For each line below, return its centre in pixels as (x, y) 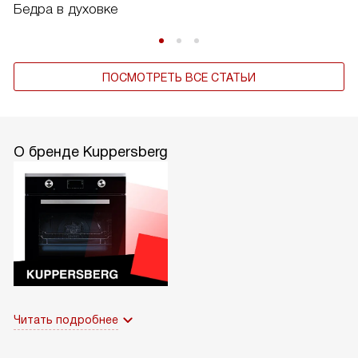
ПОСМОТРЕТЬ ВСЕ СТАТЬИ (179, 77)
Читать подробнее (66, 320)
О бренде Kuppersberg (91, 151)
